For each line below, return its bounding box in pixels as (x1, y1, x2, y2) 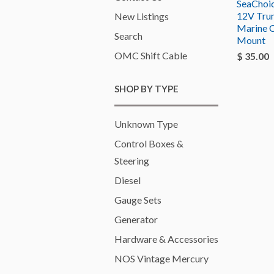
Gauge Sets (114, 194, 161, 206)
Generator (114, 213, 158, 225)
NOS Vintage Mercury (114, 253, 209, 264)
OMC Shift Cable (114, 50, 187, 61)
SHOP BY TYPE (114, 83, 179, 94)
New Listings (114, 10, 169, 22)
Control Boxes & (114, 138, 183, 149)
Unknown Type (114, 118, 178, 130)
